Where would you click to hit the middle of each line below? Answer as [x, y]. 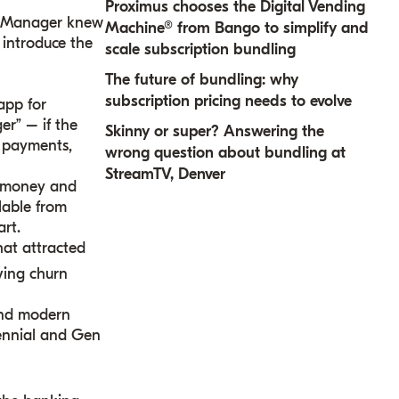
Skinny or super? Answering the [214, 132]
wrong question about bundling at [225, 153]
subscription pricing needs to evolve [228, 102]
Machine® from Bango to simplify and [236, 28]
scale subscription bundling [200, 50]
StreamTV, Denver [165, 175]
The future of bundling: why [201, 80]
